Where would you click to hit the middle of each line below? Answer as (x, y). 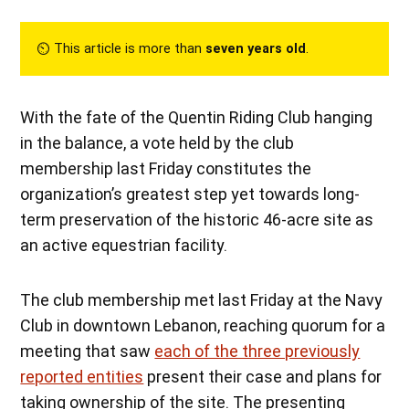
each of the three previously (257, 351)
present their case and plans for (263, 376)
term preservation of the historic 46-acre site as (197, 219)
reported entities (82, 376)
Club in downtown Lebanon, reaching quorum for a (203, 325)
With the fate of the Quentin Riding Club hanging (197, 117)
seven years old (256, 48)
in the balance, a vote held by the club (157, 142)
